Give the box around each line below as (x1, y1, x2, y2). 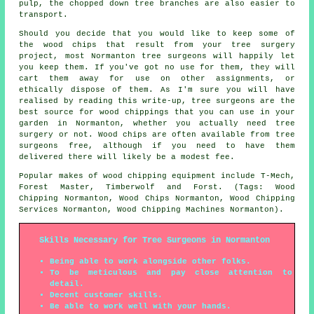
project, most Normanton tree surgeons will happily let (19, 51, 295, 60)
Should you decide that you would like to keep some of (19, 29, 295, 38)
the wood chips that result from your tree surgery (19, 40, 295, 49)
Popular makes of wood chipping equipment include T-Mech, (19, 171, 295, 180)
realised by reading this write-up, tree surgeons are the (19, 96, 295, 105)
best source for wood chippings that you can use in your (19, 107, 295, 116)
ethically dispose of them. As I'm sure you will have (19, 85, 295, 94)
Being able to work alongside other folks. (50, 257, 252, 266)
